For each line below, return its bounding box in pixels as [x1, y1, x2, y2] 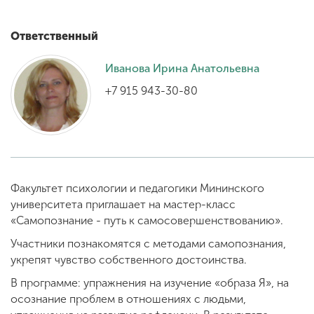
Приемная [67, 109, 115, 122]
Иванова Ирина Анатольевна [105, 61, 259, 75]
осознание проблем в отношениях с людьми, [11, 292, 246, 306]
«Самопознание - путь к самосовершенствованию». [11, 213, 283, 227]
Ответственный [11, 29, 98, 43]
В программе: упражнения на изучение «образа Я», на [11, 275, 289, 289]
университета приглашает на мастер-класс [11, 197, 235, 211]
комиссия [67, 121, 115, 135]
